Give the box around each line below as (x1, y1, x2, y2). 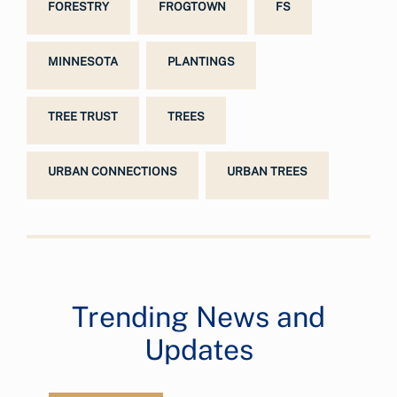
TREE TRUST (48, 110, 118, 123)
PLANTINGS (167, 55, 235, 68)
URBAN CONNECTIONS (48, 165, 177, 178)
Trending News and (72, 300, 325, 333)
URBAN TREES (227, 165, 307, 178)
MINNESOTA (48, 55, 118, 68)
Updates (144, 333, 253, 366)
